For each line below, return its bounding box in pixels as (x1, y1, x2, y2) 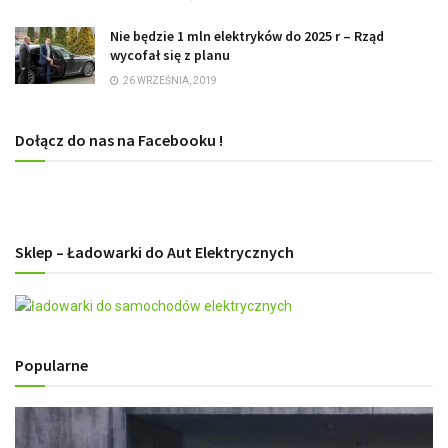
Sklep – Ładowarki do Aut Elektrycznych (15, 241, 294, 262)
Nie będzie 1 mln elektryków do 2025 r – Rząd (110, 26, 384, 45)
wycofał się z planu (110, 45, 230, 64)
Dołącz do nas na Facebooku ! (15, 129, 223, 150)
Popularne (15, 354, 88, 375)
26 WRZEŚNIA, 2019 (121, 74, 217, 86)
